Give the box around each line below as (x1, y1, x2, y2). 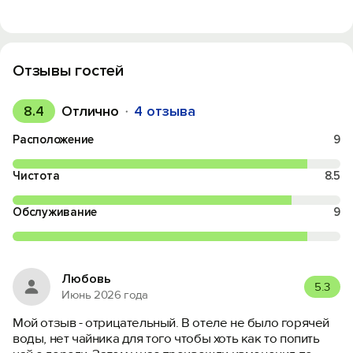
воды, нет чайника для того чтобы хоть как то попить (13, 330, 320, 347)
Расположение (13, 132, 95, 147)
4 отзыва (134, 102, 195, 120)
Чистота (13, 169, 60, 183)
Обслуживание (13, 205, 98, 219)
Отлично (61, 102, 120, 120)
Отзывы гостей (13, 61, 124, 80)
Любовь (61, 270, 111, 287)
